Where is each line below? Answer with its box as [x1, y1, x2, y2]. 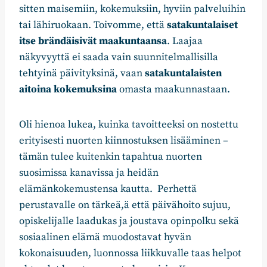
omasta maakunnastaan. [117, 83, 230, 97]
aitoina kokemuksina [19, 83, 117, 97]
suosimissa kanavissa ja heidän [19, 166, 159, 180]
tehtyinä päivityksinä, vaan [19, 67, 145, 80]
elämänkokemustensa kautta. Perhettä [19, 182, 197, 196]
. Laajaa [167, 35, 203, 48]
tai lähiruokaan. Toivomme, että [19, 18, 167, 32]
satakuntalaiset [167, 18, 238, 32]
